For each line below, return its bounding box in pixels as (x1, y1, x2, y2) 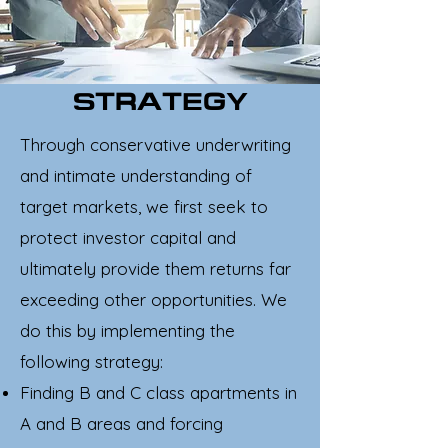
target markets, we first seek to (20, 196, 268, 217)
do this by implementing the (20, 320, 235, 341)
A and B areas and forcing (20, 413, 223, 434)
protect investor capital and (20, 227, 236, 248)
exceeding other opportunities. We (20, 289, 287, 310)
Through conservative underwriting (20, 134, 291, 155)
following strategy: (20, 351, 163, 372)
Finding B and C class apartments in (20, 382, 297, 403)
